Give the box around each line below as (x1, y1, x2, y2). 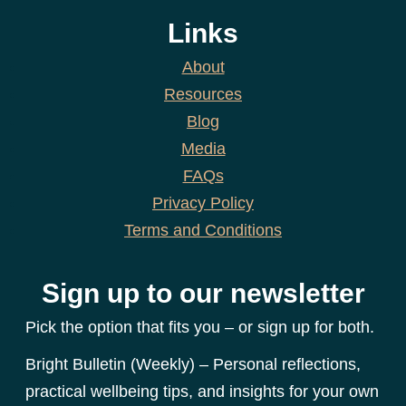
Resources (164, 85, 242, 104)
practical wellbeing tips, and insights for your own (25, 382, 379, 401)
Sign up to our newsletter (41, 278, 365, 309)
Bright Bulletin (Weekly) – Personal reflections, (25, 354, 361, 373)
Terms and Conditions (124, 221, 282, 240)
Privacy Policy (152, 194, 254, 213)
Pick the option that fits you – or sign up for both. (25, 318, 374, 337)
